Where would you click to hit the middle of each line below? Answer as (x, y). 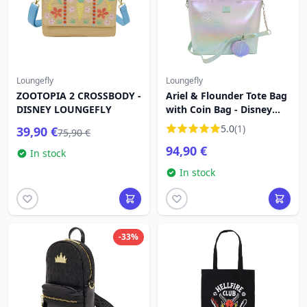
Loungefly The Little (213, 123)
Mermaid (187, 137)
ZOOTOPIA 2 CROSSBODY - (79, 96)
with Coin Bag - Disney (219, 109)
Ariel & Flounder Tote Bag (226, 96)
